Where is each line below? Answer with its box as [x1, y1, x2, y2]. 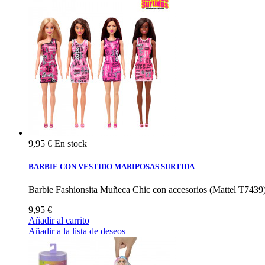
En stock [54, 138, 87, 148]
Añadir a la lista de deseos [28, 225, 125, 236]
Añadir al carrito [28, 215, 89, 225]
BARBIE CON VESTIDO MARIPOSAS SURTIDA [28, 161, 195, 171]
